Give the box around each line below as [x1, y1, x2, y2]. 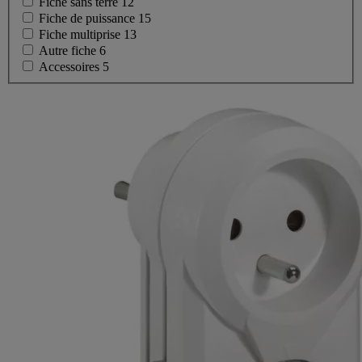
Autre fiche [39, 43, 99, 57]
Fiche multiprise [39, 27, 124, 41]
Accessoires [39, 59, 103, 74]
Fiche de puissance [39, 11, 138, 25]
